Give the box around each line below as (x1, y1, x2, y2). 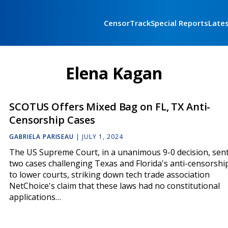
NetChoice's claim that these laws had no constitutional (9, 180, 220, 192)
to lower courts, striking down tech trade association (9, 169, 210, 181)
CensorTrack (104, 18, 151, 28)
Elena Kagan (66, 62, 162, 84)
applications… (9, 191, 61, 203)
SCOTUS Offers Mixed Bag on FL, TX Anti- (9, 100, 211, 113)
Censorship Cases (9, 113, 96, 127)
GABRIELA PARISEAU (9, 132, 74, 141)
